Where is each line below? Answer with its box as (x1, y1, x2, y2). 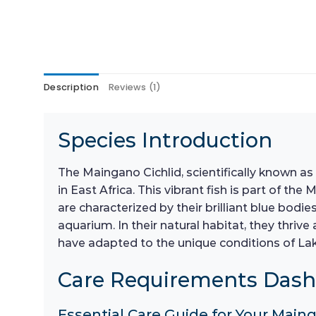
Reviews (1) (108, 81, 162, 94)
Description (44, 81, 99, 94)
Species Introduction (58, 128, 272, 153)
